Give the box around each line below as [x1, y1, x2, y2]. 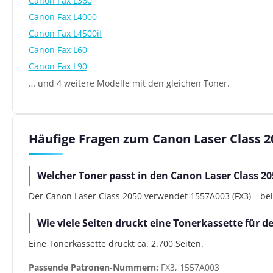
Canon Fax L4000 [28, 10, 97, 23]
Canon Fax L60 [28, 43, 87, 55]
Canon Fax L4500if [28, 27, 102, 39]
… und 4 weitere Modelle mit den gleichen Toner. [28, 77, 230, 90]
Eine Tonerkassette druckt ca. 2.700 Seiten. [28, 238, 204, 250]
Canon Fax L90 [28, 60, 87, 72]
